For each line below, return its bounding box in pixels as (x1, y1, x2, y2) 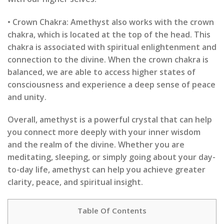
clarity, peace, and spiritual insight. (7, 176, 143, 188)
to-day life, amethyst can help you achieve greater (7, 164, 205, 175)
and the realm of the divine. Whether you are (7, 139, 184, 150)
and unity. (7, 91, 46, 102)
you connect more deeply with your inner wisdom (7, 126, 200, 138)
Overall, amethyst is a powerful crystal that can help (7, 114, 212, 125)
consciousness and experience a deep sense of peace (7, 78, 215, 90)
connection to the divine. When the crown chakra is (7, 53, 208, 65)
